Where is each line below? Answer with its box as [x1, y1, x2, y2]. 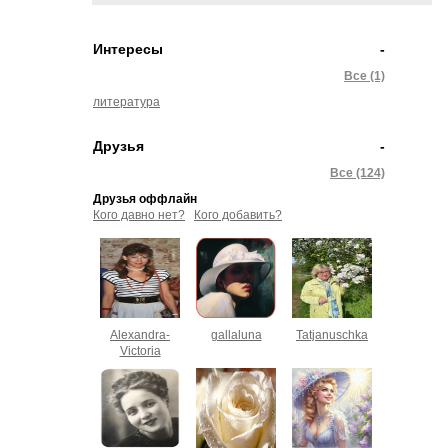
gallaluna [210, 328, 262, 342]
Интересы [93, 41, 163, 57]
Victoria [119, 344, 161, 358]
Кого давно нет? [93, 208, 185, 222]
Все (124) [330, 166, 385, 180]
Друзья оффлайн [93, 192, 197, 206]
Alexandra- [110, 328, 170, 342]
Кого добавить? [194, 208, 282, 222]
